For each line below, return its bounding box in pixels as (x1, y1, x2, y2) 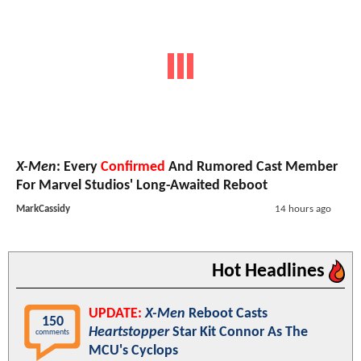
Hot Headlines (212, 261, 329, 281)
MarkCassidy (16, 203, 70, 214)
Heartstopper (89, 324, 169, 340)
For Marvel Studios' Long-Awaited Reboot (16, 177, 268, 193)
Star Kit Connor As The (169, 324, 308, 340)
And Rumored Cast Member (165, 159, 338, 175)
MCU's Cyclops (89, 342, 178, 359)
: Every (56, 159, 101, 175)
